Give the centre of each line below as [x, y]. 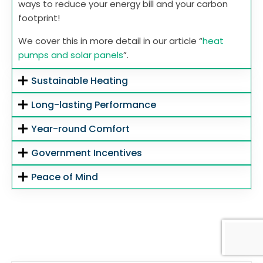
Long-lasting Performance [94, 105]
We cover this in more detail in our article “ [110, 41]
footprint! [39, 18]
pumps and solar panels [71, 55]
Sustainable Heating [80, 81]
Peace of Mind [65, 177]
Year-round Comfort [81, 129]
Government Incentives [87, 153]
